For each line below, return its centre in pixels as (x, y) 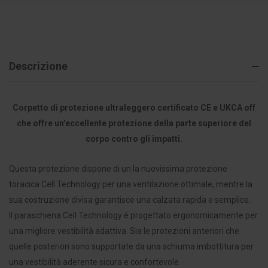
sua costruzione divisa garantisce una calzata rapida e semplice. (130, 200)
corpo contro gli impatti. (134, 139)
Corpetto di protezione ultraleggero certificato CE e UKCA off (134, 108)
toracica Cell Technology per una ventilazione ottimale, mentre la (131, 185)
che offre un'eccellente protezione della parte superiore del (134, 124)
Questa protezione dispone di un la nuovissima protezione (118, 169)
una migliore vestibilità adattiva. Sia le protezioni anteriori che (124, 231)
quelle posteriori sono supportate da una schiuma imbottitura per (131, 247)
